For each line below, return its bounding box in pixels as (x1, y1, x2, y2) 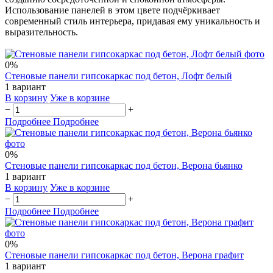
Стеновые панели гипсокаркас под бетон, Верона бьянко (5, 160, 243, 171)
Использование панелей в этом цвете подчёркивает (5, 4, 220, 15)
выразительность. (5, 26, 78, 37)
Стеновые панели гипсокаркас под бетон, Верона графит (5, 249, 244, 260)
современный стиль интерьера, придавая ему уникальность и (5, 15, 260, 26)
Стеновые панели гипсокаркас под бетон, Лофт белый (5, 70, 232, 81)
